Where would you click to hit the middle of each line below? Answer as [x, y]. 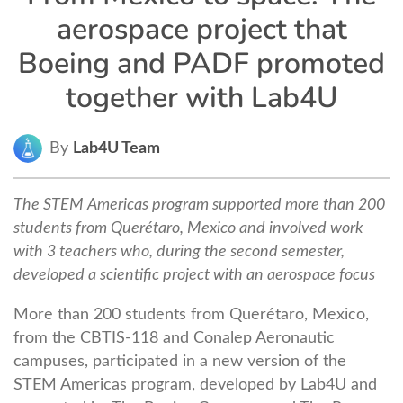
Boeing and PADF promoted [201, 63]
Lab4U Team [116, 148]
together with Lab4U [201, 97]
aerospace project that [201, 29]
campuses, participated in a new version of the [180, 361]
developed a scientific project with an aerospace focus [194, 275]
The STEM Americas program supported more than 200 [199, 205]
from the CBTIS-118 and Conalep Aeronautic [174, 337]
